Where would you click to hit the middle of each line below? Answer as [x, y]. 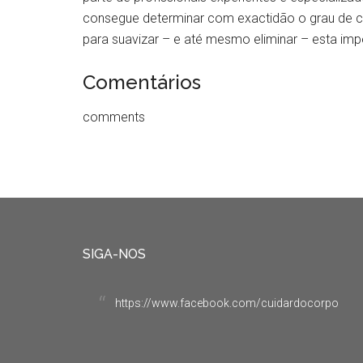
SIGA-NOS [114, 254]
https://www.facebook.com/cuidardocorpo [227, 303]
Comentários [142, 82]
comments [114, 117]
